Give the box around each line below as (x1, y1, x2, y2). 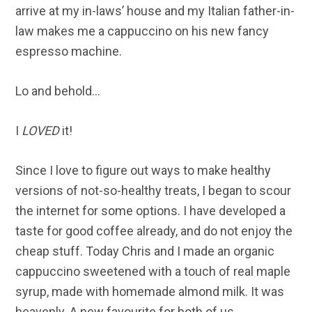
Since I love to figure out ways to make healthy (15, 163, 272, 178)
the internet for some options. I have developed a (15, 203, 286, 219)
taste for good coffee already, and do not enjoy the (15, 224, 293, 239)
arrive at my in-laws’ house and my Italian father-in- (15, 3, 295, 19)
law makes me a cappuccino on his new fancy (15, 24, 270, 39)
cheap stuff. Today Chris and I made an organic (15, 244, 275, 259)
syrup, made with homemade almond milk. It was (15, 284, 285, 299)
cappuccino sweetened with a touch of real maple (15, 264, 291, 279)
